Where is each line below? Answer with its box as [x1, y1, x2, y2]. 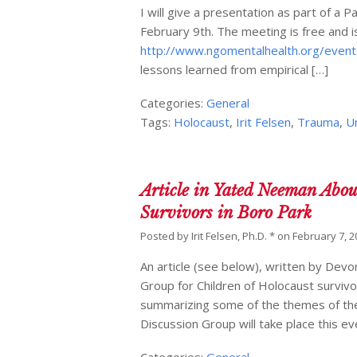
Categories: [140, 95, 207, 112]
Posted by [140, 229, 192, 244]
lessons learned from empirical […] [140, 61, 329, 78]
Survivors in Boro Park [140, 203, 312, 223]
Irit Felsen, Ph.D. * [191, 229, 276, 244]
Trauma [297, 114, 340, 131]
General [206, 95, 250, 112]
